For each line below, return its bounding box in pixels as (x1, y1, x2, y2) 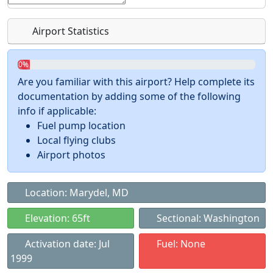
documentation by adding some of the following (18, 90, 241, 103)
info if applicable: (18, 104, 96, 118)
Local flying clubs (37, 133, 116, 147)
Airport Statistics (30, 24, 109, 38)
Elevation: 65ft (23, 211, 90, 225)
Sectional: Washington (154, 211, 260, 225)
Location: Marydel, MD (23, 186, 129, 199)
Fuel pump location (37, 119, 126, 132)
